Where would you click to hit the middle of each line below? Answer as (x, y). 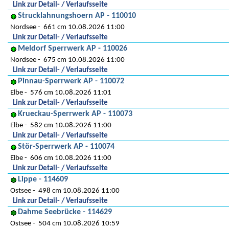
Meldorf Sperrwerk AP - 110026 (73, 49)
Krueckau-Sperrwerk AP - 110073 (75, 114)
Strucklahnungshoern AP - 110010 (77, 16)
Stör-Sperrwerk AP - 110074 (66, 147)
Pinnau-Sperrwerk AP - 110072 (71, 81)
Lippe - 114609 (43, 179)
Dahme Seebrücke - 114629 (65, 212)
